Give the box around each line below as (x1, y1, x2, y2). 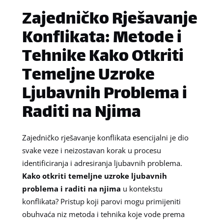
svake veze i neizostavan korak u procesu (22, 145, 161, 155)
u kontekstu (120, 183, 163, 193)
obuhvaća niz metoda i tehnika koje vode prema (22, 209, 185, 219)
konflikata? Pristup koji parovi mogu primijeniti (22, 196, 181, 206)
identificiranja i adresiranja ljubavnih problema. (22, 158, 182, 168)
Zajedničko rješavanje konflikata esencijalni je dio (22, 132, 189, 142)
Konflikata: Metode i (22, 24, 182, 53)
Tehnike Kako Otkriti (22, 42, 184, 72)
